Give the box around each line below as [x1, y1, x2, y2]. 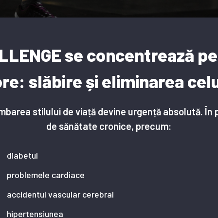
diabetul [7, 149, 38, 161]
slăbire [28, 70, 82, 91]
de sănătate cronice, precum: [46, 120, 172, 132]
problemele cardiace [7, 169, 85, 180]
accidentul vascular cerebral [7, 188, 114, 200]
